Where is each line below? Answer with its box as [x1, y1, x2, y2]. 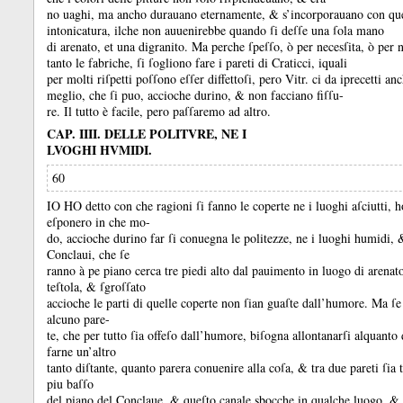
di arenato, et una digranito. [47, 38, 192, 55]
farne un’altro [47, 343, 116, 360]
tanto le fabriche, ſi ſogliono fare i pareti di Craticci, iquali [47, 54, 347, 71]
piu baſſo [47, 375, 94, 392]
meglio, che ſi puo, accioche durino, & [47, 86, 248, 103]
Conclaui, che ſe [47, 246, 130, 263]
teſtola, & [47, 278, 100, 295]
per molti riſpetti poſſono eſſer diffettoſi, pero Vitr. [47, 70, 312, 87]
